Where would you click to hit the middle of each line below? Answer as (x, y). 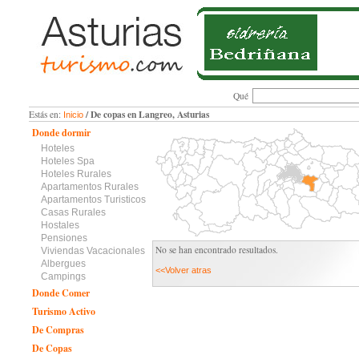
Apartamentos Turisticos (93, 200)
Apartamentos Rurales (89, 187)
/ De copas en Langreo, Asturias (146, 114)
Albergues (63, 264)
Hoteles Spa (67, 161)
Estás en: (46, 114)
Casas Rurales (73, 212)
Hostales (60, 225)
